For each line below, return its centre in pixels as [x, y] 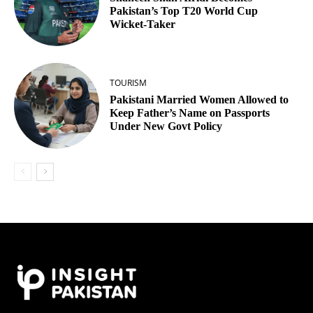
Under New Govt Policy [166, 126]
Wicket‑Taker [143, 24]
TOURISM [129, 83]
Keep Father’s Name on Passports [190, 113]
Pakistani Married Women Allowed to [199, 100]
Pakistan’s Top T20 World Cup [184, 10]
